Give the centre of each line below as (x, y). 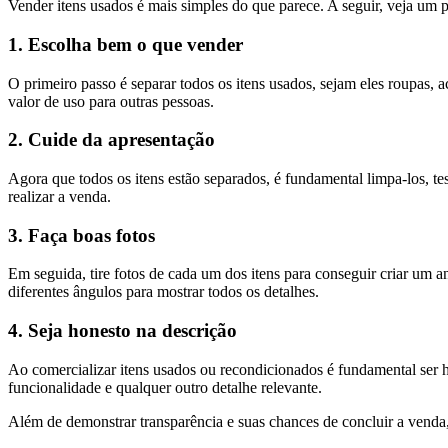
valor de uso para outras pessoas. (111, 101)
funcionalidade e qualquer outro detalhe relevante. (165, 387)
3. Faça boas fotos (81, 235)
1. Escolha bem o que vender (125, 44)
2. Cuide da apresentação (111, 140)
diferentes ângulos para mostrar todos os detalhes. (163, 292)
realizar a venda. (59, 196)
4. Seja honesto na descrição (122, 331)
